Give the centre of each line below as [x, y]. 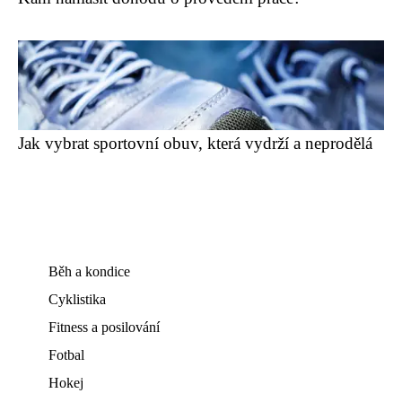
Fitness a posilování [104, 327]
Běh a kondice [89, 271]
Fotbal [66, 355]
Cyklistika [77, 299]
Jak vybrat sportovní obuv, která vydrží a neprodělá [195, 143]
